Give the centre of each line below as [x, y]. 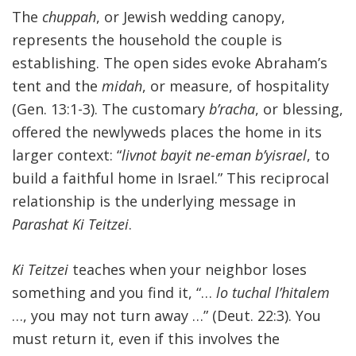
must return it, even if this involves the [146, 339]
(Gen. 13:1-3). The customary [110, 109]
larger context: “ [67, 155]
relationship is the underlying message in [154, 201]
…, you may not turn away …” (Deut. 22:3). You [166, 316]
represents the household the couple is [147, 40]
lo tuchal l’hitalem [273, 293]
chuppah [69, 17]
